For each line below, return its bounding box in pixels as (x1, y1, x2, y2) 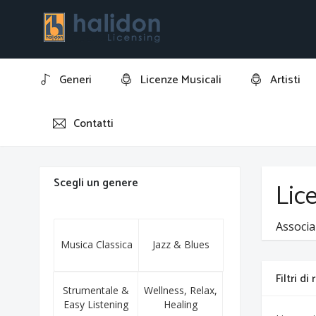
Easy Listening (63, 298, 128, 311)
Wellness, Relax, (143, 284, 217, 297)
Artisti (270, 71, 301, 90)
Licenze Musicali (140, 71, 222, 90)
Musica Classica (60, 238, 133, 251)
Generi (59, 71, 92, 90)
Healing (163, 298, 197, 311)
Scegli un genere (54, 174, 139, 193)
